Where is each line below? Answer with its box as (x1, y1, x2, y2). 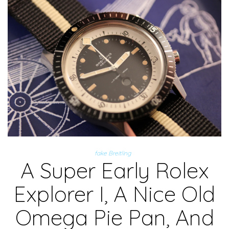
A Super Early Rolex (20, 157, 209, 185)
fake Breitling (94, 149, 131, 157)
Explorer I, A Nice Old (14, 180, 215, 208)
